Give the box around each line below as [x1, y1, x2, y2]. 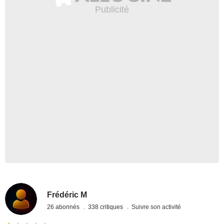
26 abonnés [47, 203, 81, 210]
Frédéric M [47, 190, 87, 199]
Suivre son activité [131, 203, 181, 210]
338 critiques [88, 203, 125, 210]
